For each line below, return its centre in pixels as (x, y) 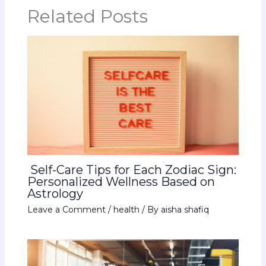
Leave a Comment (66, 210)
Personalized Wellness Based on (121, 182)
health (126, 210)
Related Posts (87, 17)
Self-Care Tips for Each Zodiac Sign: (132, 170)
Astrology (55, 194)
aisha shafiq (185, 210)
